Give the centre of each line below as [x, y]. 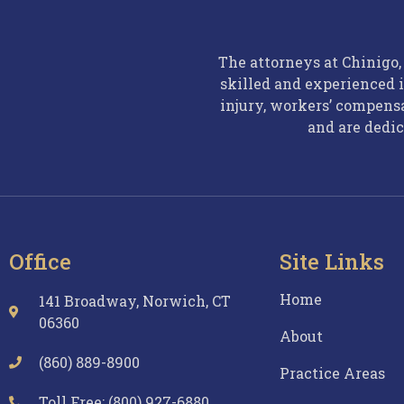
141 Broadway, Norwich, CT [134, 301]
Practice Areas [332, 373]
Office [40, 262]
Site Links [332, 262]
